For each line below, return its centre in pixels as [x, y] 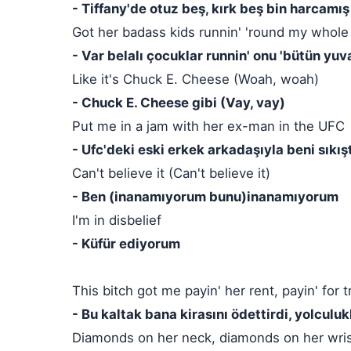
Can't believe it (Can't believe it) [171, 173]
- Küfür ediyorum [126, 244]
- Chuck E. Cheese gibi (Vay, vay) [179, 103]
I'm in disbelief [117, 220]
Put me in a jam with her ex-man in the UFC [208, 126]
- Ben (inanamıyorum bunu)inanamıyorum [205, 197]
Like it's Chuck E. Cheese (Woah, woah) [195, 79]
